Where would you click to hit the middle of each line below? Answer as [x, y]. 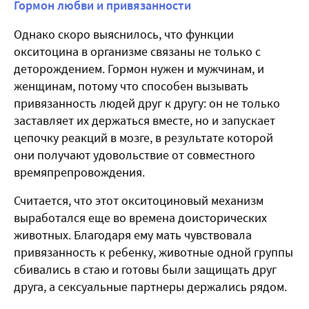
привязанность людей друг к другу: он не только [147, 103]
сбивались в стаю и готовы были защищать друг [145, 270]
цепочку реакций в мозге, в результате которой [143, 138]
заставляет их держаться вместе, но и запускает [144, 121]
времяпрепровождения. [79, 172]
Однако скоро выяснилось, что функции [124, 34]
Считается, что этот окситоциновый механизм [139, 201]
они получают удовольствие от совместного [134, 155]
